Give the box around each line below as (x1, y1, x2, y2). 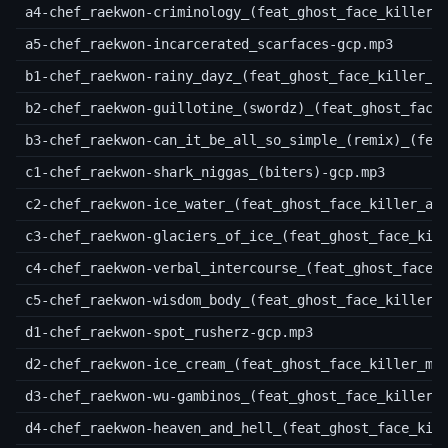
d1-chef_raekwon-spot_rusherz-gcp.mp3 (24, 324, 313, 341)
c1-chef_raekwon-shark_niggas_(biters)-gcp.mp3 (24, 164, 385, 181)
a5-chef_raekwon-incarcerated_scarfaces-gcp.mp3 (24, 36, 393, 53)
